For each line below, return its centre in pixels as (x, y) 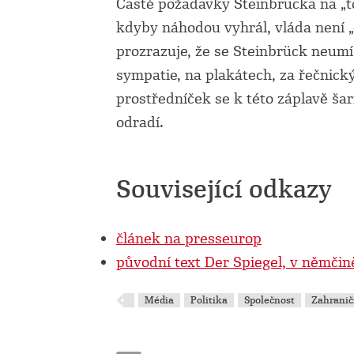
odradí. (140, 122)
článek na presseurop (189, 239)
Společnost (270, 300)
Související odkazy (224, 190)
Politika (209, 300)
